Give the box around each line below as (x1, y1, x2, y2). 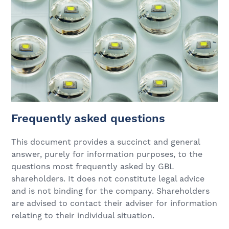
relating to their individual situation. (11, 211, 155, 220)
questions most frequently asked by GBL (11, 162, 175, 171)
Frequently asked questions (11, 112, 166, 126)
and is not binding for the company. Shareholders (11, 186, 210, 196)
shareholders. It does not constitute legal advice (11, 174, 205, 184)
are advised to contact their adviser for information (11, 198, 218, 208)
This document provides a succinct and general (11, 137, 200, 147)
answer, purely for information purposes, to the (11, 149, 203, 159)
